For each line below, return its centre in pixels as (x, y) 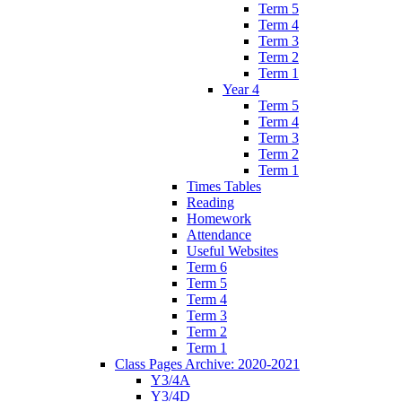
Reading (210, 202)
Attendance (219, 234)
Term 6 (207, 267)
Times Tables (224, 186)
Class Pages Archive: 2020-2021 (207, 363)
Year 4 (241, 89)
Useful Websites (232, 250)
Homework (219, 218)
